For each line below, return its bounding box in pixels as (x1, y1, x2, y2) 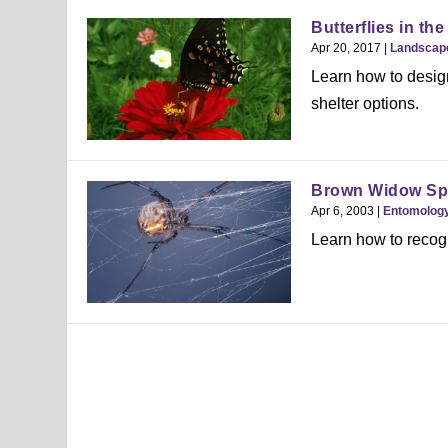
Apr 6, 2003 (311, 204, 374, 219)
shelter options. (311, 94, 419, 112)
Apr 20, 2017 (311, 40, 381, 55)
